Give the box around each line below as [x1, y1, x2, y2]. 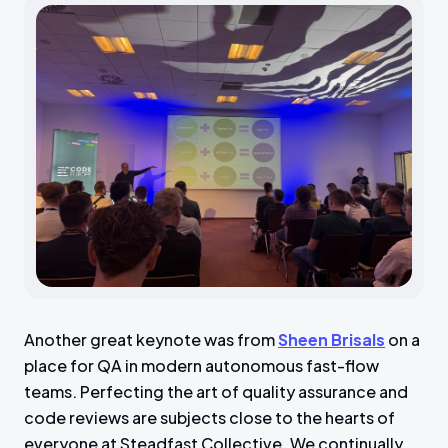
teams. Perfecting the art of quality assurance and [24, 381, 408, 403]
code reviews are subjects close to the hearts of [24, 407, 395, 429]
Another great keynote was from [24, 329, 278, 351]
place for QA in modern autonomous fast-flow [24, 355, 379, 377]
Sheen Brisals [278, 329, 385, 351]
